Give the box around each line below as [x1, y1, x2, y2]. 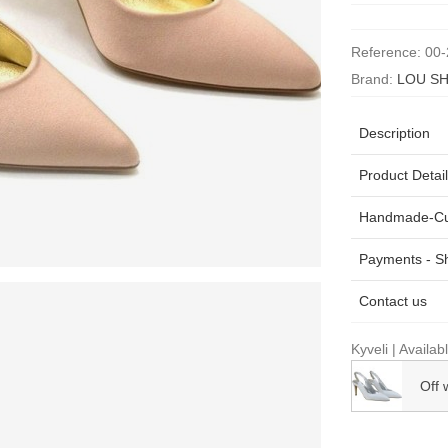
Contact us [358, 293, 427, 310]
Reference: [350, 44, 421, 61]
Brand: [350, 71, 393, 88]
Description [358, 125, 430, 142]
